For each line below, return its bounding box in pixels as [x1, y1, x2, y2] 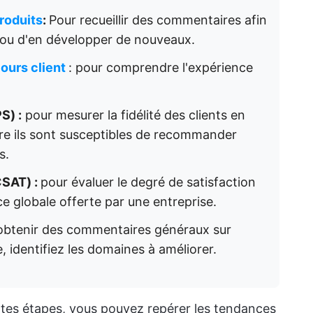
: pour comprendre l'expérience [68, 60, 253, 75]
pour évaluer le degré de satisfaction [41, 175, 256, 189]
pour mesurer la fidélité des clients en [22, 108, 245, 122]
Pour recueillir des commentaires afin [49, 13, 267, 27]
